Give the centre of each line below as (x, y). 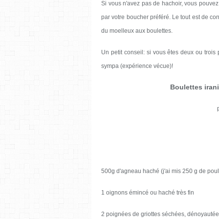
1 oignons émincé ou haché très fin (148, 192)
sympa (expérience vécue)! (137, 66)
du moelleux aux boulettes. (137, 31)
